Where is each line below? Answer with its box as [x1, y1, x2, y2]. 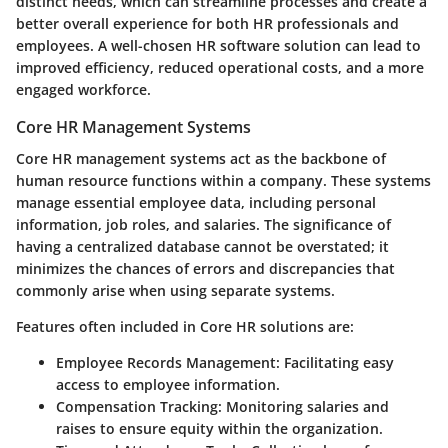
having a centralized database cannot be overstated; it [16, 237, 389, 257]
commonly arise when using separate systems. [16, 281, 335, 301]
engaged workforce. [16, 79, 151, 99]
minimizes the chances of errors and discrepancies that [16, 259, 395, 279]
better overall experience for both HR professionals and [16, 13, 399, 33]
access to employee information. [56, 375, 280, 395]
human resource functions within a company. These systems [16, 171, 431, 191]
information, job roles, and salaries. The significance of [16, 215, 391, 235]
